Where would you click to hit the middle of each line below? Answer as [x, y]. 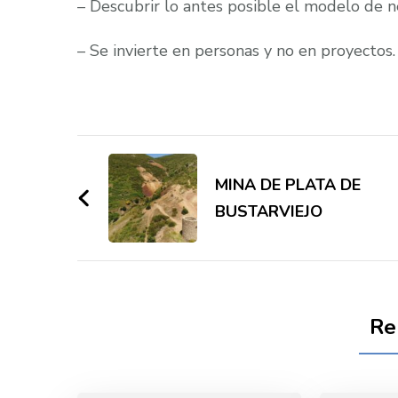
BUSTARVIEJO [269, 211]
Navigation [156, 191]
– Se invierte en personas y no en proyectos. [236, 51]
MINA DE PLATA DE [288, 185]
